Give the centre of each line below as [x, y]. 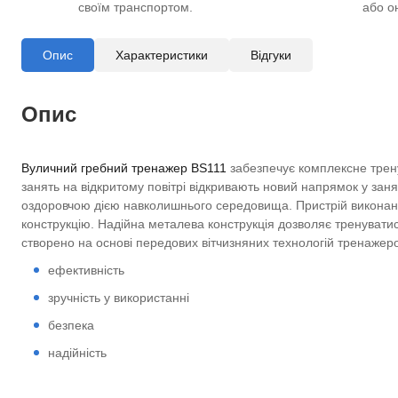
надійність [77, 353]
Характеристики [162, 55]
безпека [71, 325]
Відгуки [271, 55]
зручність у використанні [119, 298]
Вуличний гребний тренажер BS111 [124, 168]
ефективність [86, 270]
